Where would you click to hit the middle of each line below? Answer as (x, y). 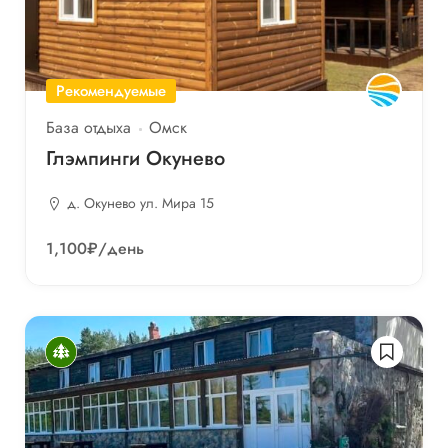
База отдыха (88, 128)
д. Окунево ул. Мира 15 (140, 203)
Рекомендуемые (111, 91)
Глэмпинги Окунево (135, 159)
